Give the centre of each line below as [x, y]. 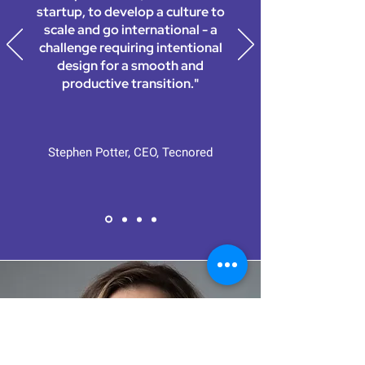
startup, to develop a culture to [130, 12]
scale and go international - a [130, 30]
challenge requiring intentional [130, 48]
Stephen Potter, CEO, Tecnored [130, 152]
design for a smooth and [130, 66]
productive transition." [130, 84]
